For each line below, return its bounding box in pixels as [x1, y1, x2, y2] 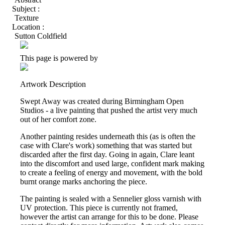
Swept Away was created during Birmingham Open [20, 97, 184, 106]
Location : [12, 23, 44, 32]
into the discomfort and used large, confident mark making [20, 159, 204, 168]
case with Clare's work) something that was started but [20, 141, 192, 150]
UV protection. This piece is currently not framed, [20, 203, 178, 212]
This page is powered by [20, 54, 98, 63]
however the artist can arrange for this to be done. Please [20, 212, 198, 221]
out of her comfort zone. [20, 115, 96, 124]
